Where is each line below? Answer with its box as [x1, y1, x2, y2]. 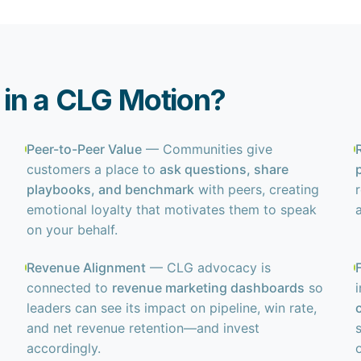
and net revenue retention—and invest [27, 320, 260, 336]
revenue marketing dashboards [112, 280, 305, 296]
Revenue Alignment [27, 259, 147, 276]
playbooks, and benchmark [27, 181, 195, 197]
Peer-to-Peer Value [27, 141, 143, 157]
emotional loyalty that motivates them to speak [27, 201, 317, 218]
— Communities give [142, 141, 273, 157]
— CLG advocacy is [146, 259, 272, 276]
